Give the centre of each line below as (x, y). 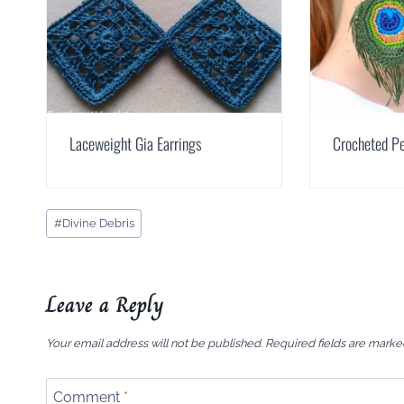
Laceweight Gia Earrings (136, 144)
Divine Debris (98, 223)
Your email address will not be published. (154, 344)
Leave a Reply (105, 304)
